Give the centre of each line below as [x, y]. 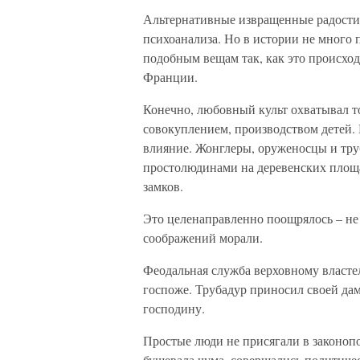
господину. [174, 308]
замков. [163, 186]
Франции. [170, 77]
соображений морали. [203, 237]
